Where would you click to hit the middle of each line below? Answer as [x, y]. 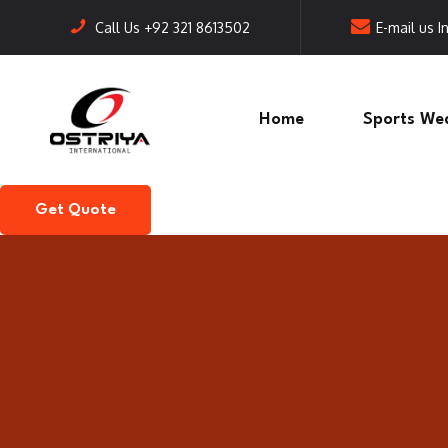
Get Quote [75, 210]
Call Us [119, 27]
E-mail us [407, 27]
